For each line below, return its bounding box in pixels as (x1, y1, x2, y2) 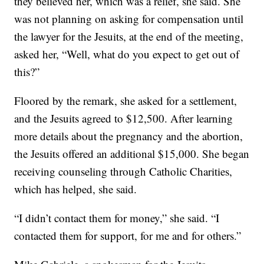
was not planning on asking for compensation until (14, 11, 244, 27)
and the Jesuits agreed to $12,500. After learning (14, 111, 233, 126)
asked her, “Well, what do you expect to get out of (14, 47, 240, 62)
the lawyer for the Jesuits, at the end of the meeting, (14, 29, 244, 44)
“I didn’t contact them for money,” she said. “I (14, 210, 220, 226)
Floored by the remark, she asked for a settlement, (14, 93, 237, 108)
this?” (14, 64, 40, 80)
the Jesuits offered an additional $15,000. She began (14, 146, 250, 161)
